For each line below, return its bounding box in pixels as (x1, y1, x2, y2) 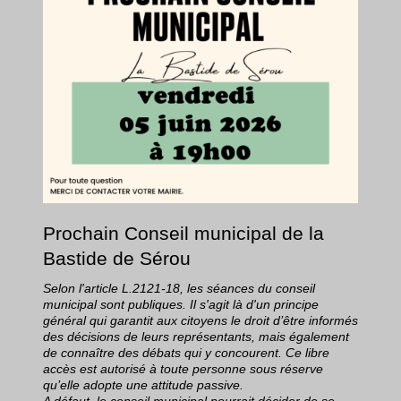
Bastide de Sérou (43, 248, 191, 269)
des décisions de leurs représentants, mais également (43, 329, 349, 344)
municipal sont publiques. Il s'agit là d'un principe (43, 297, 319, 311)
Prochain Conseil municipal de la (43, 223, 324, 243)
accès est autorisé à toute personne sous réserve (43, 362, 323, 376)
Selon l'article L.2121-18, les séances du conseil (43, 281, 315, 295)
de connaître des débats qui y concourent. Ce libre (43, 346, 329, 360)
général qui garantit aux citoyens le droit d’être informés (43, 313, 358, 328)
